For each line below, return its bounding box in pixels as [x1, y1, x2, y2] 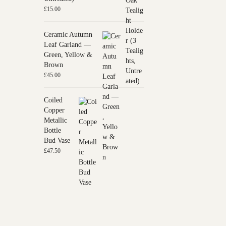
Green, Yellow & [44, 50, 92, 59]
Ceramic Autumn [44, 30, 92, 38]
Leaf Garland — [44, 40, 91, 48]
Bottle [44, 127, 61, 135]
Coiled [44, 96, 63, 104]
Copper [44, 106, 65, 115]
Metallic [44, 117, 67, 125]
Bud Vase [44, 137, 70, 145]
